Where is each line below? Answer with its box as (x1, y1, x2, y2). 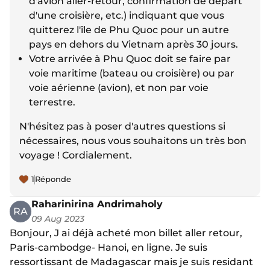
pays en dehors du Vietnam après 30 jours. (29, 39, 238, 51)
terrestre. (29, 96, 75, 108)
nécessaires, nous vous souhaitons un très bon (19, 135, 246, 147)
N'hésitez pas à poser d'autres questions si (19, 121, 225, 133)
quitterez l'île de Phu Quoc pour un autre (29, 24, 229, 36)
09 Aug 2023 (31, 213, 84, 225)
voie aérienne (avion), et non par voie (29, 82, 209, 94)
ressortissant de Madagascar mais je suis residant (10, 256, 253, 268)
